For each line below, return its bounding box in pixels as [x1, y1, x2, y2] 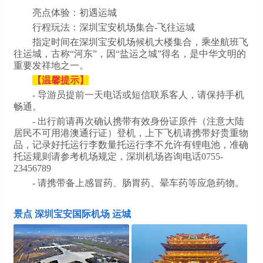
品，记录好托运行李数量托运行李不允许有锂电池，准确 [14, 139, 248, 150]
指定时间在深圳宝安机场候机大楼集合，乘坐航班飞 [32, 36, 248, 47]
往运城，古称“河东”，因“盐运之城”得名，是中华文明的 [14, 48, 246, 59]
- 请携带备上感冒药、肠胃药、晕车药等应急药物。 [32, 177, 244, 188]
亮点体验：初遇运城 [32, 7, 117, 18]
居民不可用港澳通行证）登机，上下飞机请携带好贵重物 [14, 127, 248, 138]
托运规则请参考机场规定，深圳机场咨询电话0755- [14, 151, 223, 161]
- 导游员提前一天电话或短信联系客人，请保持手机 [32, 89, 244, 100]
